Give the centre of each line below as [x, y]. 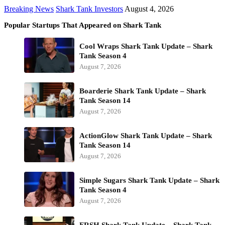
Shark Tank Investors [89, 9]
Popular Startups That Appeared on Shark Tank [83, 25]
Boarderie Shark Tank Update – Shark [143, 91]
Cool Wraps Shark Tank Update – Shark [146, 46]
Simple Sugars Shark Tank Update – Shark [149, 180]
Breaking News [29, 9]
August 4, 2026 [149, 9]
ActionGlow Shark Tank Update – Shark [146, 135]
